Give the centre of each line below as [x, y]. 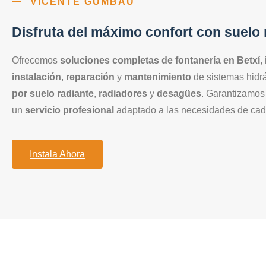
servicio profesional [69, 110]
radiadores [123, 94]
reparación [90, 77]
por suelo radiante [53, 94]
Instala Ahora [57, 154]
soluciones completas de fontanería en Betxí [160, 61]
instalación [37, 77]
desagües [179, 94]
